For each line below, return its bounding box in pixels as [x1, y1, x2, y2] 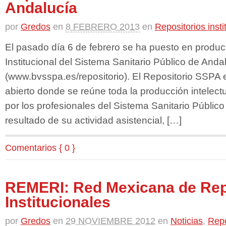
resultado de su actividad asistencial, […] [5, 114, 182, 126]
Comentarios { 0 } [5, 143, 75, 153]
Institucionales [5, 194, 110, 211]
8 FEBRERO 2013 [66, 22, 140, 32]
